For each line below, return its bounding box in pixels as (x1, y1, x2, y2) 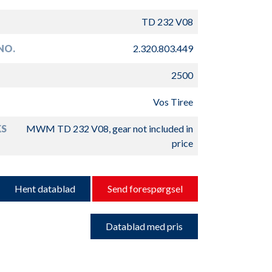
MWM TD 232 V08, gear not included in (25, 123, 193, 134)
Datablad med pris (105, 220, 183, 232)
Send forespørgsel (107, 183, 183, 194)
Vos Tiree (152, 96, 193, 107)
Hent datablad (14, 183, 75, 194)
